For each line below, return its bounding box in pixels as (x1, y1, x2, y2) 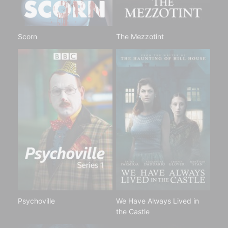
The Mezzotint (116, 32, 164, 41)
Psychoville (18, 196, 55, 206)
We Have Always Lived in (116, 196, 199, 206)
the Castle (116, 207, 150, 216)
